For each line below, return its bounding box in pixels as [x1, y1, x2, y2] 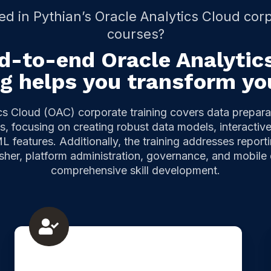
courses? [106, 25, 165, 42]
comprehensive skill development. [51, 163, 220, 177]
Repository [15, 256, 69, 269]
